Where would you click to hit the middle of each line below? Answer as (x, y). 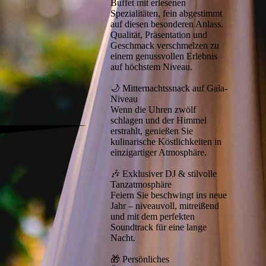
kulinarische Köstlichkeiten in (166, 142)
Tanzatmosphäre (141, 185)
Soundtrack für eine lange (159, 227)
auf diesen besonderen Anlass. (167, 24)
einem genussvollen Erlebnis (164, 56)
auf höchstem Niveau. (151, 67)
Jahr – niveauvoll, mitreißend (165, 206)
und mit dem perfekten (153, 217)
